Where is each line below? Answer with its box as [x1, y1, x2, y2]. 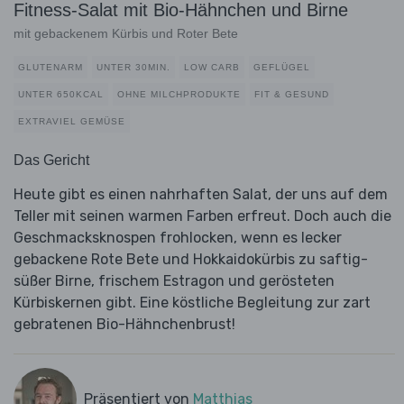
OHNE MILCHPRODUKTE [117, 89, 241, 100]
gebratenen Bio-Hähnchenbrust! [14, 316, 235, 334]
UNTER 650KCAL [18, 89, 104, 100]
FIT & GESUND [254, 89, 329, 100]
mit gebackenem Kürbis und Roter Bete [14, 26, 238, 41]
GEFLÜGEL [253, 62, 310, 73]
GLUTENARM [18, 62, 83, 73]
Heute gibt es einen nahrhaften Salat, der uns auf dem [14, 186, 388, 204]
